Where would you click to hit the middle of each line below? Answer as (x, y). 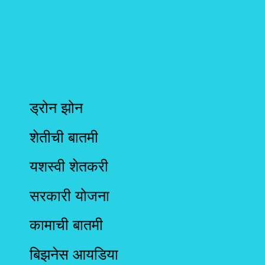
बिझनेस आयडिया (74, 254)
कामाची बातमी (66, 225)
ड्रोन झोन (56, 108)
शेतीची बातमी (64, 137)
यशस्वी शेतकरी (69, 167)
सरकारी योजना (70, 195)
